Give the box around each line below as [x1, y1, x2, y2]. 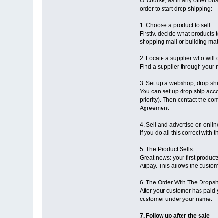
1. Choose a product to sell [139, 22, 210, 29]
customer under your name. [139, 196, 212, 203]
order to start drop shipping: [139, 5, 212, 13]
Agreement [139, 105, 169, 112]
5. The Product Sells [139, 146, 193, 153]
